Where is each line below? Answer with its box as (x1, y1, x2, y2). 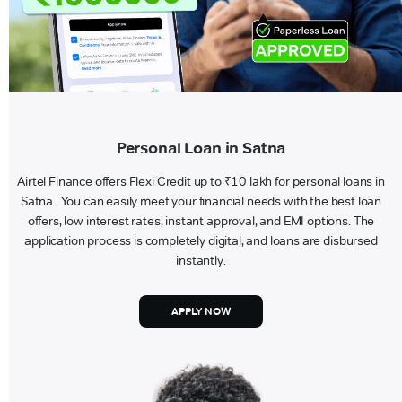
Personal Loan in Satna (116, 138, 286, 158)
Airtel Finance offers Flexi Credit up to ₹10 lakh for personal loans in (17, 173, 385, 189)
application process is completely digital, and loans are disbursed (24, 232, 378, 249)
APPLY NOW (171, 304, 231, 318)
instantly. (176, 252, 226, 268)
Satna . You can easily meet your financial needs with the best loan (20, 193, 382, 209)
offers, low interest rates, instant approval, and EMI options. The (27, 213, 375, 229)
